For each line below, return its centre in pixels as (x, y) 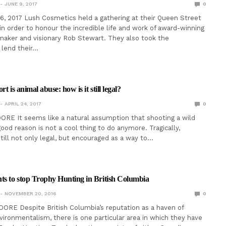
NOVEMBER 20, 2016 (30, 193)
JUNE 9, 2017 (21, 4)
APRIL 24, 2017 (23, 104)
